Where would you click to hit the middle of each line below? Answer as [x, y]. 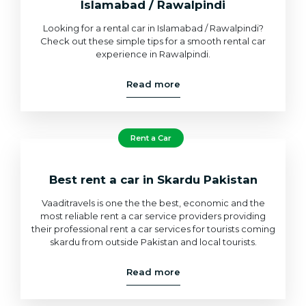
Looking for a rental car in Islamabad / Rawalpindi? [153, 28]
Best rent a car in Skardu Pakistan [153, 179]
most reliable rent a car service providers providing [153, 215]
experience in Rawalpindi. [153, 54]
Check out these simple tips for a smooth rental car [153, 41]
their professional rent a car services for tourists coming [153, 228]
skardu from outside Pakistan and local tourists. [153, 241]
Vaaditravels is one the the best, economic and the [153, 203]
